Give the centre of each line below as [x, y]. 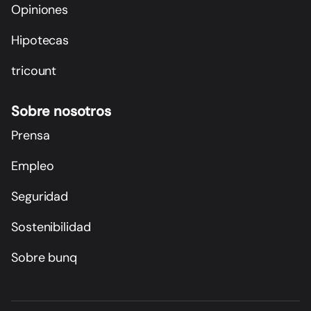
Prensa [31, 135]
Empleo [33, 166]
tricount [34, 70]
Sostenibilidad [51, 227]
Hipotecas [40, 40]
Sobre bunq [44, 257]
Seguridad [40, 196]
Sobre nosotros [61, 111]
